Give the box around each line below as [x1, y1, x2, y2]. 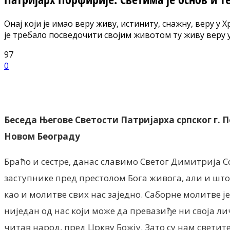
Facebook [25, 78, 52, 86]
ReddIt [121, 78, 139, 86]
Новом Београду [4, 130, 80, 142]
